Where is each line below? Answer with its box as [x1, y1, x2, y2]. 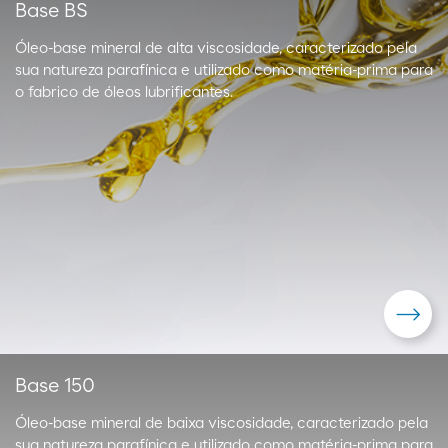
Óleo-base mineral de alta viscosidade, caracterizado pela [15, 41, 417, 56]
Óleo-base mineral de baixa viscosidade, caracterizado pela [15, 416, 428, 431]
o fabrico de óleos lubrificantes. [15, 85, 233, 100]
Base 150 [15, 376, 95, 396]
